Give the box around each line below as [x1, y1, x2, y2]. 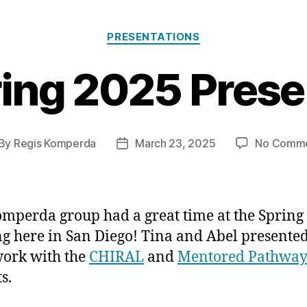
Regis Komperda [13, 136, 97, 150]
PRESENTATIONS [107, 30, 200, 44]
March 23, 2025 [135, 136, 216, 150]
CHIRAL [89, 247, 144, 267]
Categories [153, 23, 214, 38]
